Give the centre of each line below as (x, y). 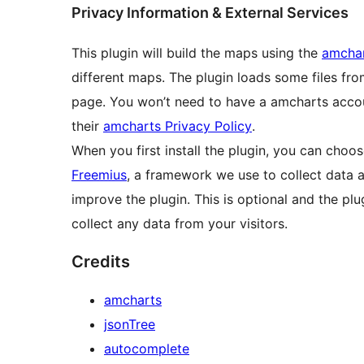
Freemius (99, 174)
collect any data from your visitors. (180, 223)
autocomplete (147, 348)
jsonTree (130, 324)
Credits (101, 261)
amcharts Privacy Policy (178, 126)
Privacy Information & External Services (210, 12)
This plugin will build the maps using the (197, 52)
